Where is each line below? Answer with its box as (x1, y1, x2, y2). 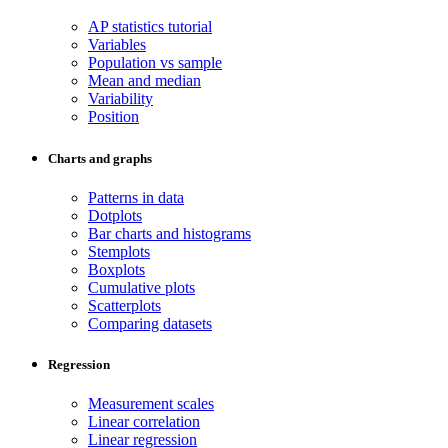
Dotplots (88, 206, 142, 224)
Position (88, 108, 139, 126)
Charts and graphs (48, 150, 152, 166)
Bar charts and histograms (88, 224, 251, 242)
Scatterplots (88, 296, 161, 314)
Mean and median (88, 72, 201, 90)
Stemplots (88, 242, 150, 260)
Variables (88, 36, 146, 54)
